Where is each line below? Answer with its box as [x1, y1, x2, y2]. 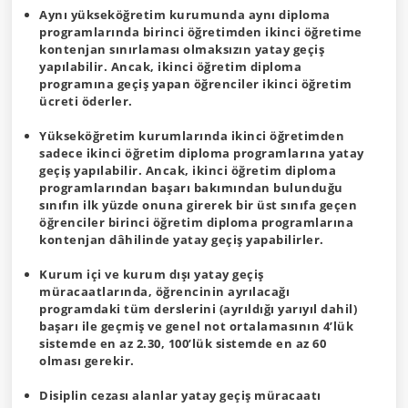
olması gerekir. [39, 352, 135, 369]
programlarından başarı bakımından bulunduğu [39, 179, 343, 196]
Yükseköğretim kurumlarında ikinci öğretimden [39, 127, 344, 144]
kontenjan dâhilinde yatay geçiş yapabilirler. [39, 231, 324, 248]
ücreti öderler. [39, 93, 133, 109]
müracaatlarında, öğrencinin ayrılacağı [39, 283, 290, 300]
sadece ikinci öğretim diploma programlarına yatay [39, 145, 364, 161]
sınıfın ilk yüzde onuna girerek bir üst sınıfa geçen [39, 197, 357, 213]
